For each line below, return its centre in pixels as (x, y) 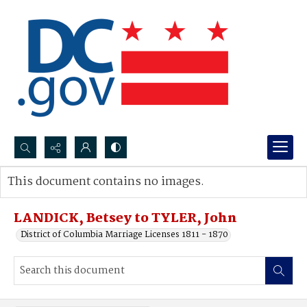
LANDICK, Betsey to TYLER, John (125, 219)
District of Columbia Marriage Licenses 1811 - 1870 (124, 235)
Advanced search (57, 196)
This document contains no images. (106, 182)
